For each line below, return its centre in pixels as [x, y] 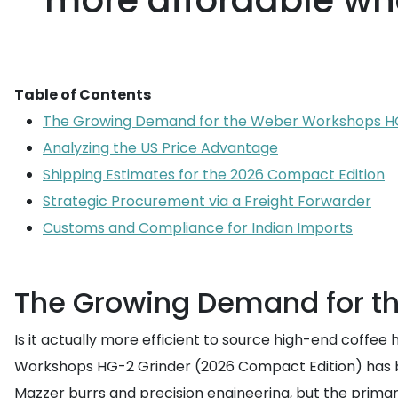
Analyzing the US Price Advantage [160, 148]
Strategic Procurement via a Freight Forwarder [207, 201]
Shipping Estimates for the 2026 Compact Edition [214, 175]
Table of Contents [83, 95]
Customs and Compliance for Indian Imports [198, 228]
